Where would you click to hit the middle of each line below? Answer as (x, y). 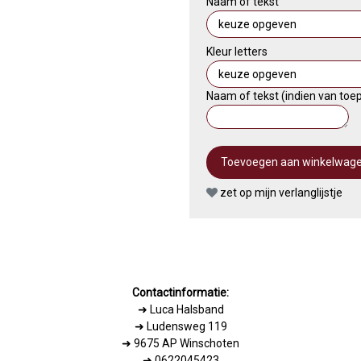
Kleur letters (237, 51)
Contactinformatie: (180, 292)
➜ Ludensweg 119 (180, 326)
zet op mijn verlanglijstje (280, 192)
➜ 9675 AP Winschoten (180, 343)
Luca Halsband (187, 309)
